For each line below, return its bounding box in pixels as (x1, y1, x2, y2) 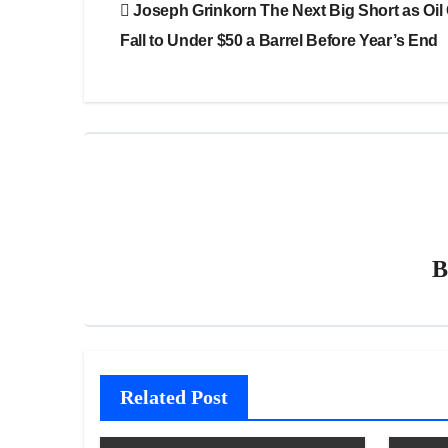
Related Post (120, 385, 228, 408)
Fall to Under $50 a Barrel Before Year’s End (120, 31, 438, 49)
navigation (103, 20, 248, 57)
